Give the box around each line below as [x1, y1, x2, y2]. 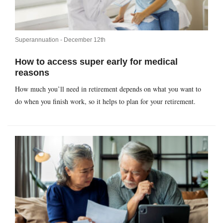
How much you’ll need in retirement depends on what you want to [15, 84, 201, 94]
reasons [15, 68, 49, 78]
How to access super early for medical [15, 57, 178, 67]
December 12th [64, 36, 106, 44]
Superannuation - [15, 36, 64, 44]
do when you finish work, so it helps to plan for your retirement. [15, 97, 196, 107]
